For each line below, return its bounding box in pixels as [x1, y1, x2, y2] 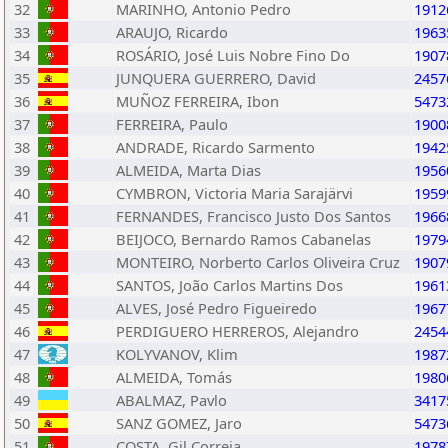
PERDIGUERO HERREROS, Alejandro [116, 321, 359, 341]
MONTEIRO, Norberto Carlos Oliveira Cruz [116, 252, 400, 272]
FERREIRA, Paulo [116, 114, 228, 134]
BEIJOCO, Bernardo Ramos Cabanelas [116, 229, 371, 249]
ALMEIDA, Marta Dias [116, 160, 261, 180]
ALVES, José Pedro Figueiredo [116, 298, 317, 318]
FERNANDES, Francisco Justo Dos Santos [116, 206, 391, 226]
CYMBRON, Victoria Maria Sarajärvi [116, 183, 353, 203]
